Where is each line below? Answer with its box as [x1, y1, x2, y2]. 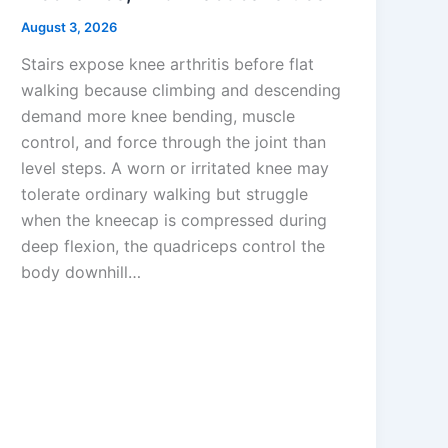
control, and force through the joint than [21, 132, 327, 153]
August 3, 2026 [21, 18, 118, 35]
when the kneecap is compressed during [21, 210, 328, 231]
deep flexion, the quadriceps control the [21, 236, 326, 257]
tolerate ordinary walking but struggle [21, 184, 309, 205]
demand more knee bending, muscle [21, 106, 296, 127]
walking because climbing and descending [21, 80, 342, 101]
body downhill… [21, 262, 142, 283]
